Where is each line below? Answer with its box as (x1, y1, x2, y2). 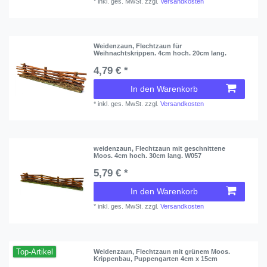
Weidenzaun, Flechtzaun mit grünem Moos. (94, 247, 231, 255)
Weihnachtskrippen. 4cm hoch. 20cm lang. (94, 49, 227, 57)
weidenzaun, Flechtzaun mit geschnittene (94, 145, 226, 153)
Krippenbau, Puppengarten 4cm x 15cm (94, 254, 218, 262)
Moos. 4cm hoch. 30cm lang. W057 (94, 152, 202, 160)
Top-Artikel (16, 247, 54, 256)
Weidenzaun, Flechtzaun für (94, 42, 182, 50)
